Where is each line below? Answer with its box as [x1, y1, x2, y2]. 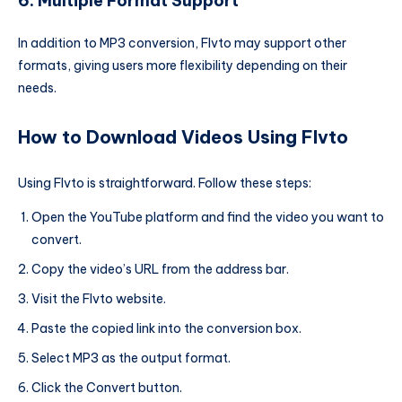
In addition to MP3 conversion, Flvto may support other [18, 35, 346, 52]
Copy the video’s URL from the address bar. [31, 261, 289, 277]
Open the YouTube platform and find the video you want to [31, 209, 384, 225]
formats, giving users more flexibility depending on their [18, 57, 347, 74]
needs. [18, 80, 57, 97]
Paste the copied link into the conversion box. [31, 320, 301, 336]
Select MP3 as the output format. [31, 350, 231, 366]
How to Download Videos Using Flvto [18, 125, 348, 148]
